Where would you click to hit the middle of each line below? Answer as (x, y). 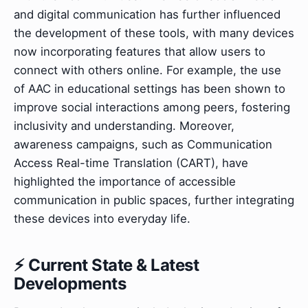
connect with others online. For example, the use (147, 70)
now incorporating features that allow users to (140, 51)
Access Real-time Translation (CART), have (131, 163)
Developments (70, 283)
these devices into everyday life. (102, 218)
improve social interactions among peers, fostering (152, 107)
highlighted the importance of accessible (125, 181)
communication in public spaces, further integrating (154, 200)
